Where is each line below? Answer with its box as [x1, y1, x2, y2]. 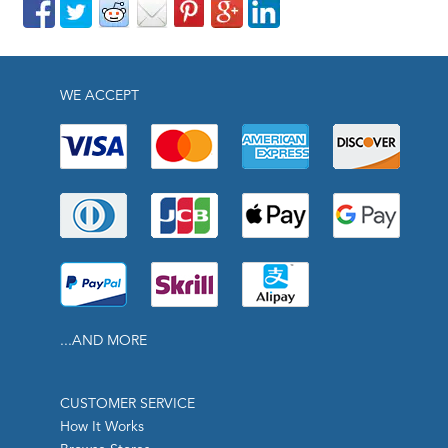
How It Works [60, 417, 144, 436]
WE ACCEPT [60, 86, 139, 105]
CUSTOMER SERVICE [60, 394, 195, 413]
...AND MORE [60, 331, 147, 350]
